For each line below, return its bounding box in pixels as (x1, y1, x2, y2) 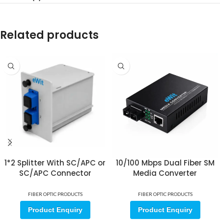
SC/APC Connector (19, 168, 91, 178)
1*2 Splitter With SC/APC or (4, 158, 106, 168)
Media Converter (133, 168, 197, 178)
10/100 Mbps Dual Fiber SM (115, 158, 215, 168)
